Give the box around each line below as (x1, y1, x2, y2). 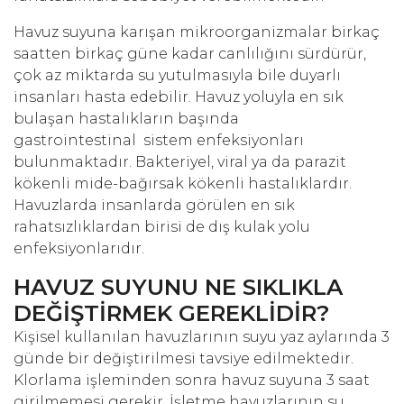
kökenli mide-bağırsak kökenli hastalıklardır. (14, 175, 352, 193)
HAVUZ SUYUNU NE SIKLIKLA (14, 273, 343, 301)
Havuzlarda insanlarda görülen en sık (14, 197, 295, 215)
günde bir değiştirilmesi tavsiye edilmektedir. (14, 350, 353, 368)
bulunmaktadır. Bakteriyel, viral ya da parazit (14, 153, 346, 171)
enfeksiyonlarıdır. (14, 240, 144, 258)
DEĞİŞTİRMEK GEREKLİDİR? (14, 299, 330, 327)
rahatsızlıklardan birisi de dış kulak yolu (14, 218, 310, 236)
